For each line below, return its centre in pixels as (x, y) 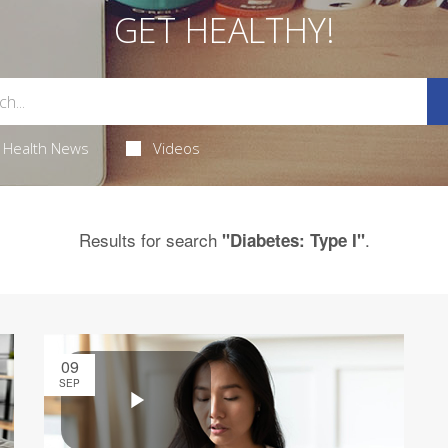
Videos (177, 148)
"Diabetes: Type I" (293, 240)
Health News (45, 148)
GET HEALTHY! (224, 30)
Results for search (150, 239)
